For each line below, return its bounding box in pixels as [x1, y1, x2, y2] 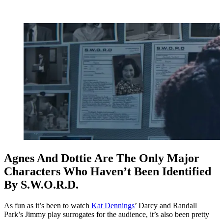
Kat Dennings [91, 201, 135, 210]
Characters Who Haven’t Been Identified [4, 165, 211, 178]
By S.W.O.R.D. [4, 178, 79, 192]
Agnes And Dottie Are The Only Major [4, 152, 199, 165]
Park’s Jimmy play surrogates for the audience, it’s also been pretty [4, 210, 209, 219]
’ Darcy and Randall [135, 201, 197, 210]
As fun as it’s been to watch [4, 201, 91, 210]
